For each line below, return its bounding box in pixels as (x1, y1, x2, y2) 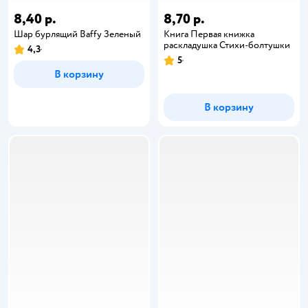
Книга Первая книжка (164, 28, 254, 40)
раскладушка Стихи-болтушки (164, 39, 290, 51)
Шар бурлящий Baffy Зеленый (14, 28, 141, 40)
